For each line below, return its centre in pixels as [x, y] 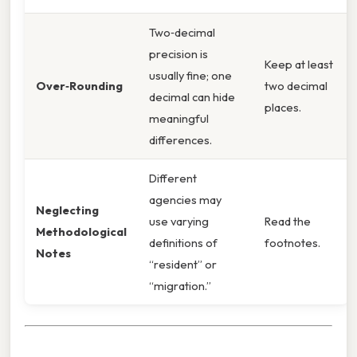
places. [283, 108]
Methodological [81, 232]
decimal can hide [192, 97]
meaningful [179, 119]
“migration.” [180, 286]
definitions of [183, 243]
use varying [179, 222]
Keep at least [299, 65]
